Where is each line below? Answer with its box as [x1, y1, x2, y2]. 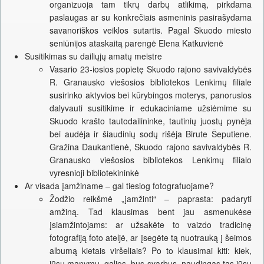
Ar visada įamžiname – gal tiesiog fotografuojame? [25, 180, 214, 192]
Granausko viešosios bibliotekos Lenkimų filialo [49, 154, 252, 166]
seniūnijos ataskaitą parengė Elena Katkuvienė [49, 37, 223, 49]
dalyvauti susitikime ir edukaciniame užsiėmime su [49, 102, 252, 114]
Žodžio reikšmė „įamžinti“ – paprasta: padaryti [49, 193, 252, 205]
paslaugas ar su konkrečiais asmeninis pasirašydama [49, 11, 252, 24]
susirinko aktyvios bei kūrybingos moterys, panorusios [49, 89, 252, 101]
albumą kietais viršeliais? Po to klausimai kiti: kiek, [49, 245, 252, 257]
